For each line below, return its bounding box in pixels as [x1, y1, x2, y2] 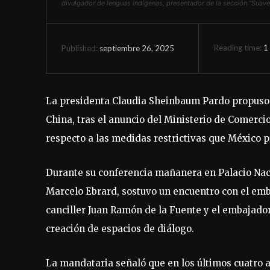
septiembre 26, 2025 [99, 43, 174, 54]
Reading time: [213, 43, 263, 53]
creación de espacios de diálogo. [46, 222, 194, 234]
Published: [61, 43, 98, 54]
